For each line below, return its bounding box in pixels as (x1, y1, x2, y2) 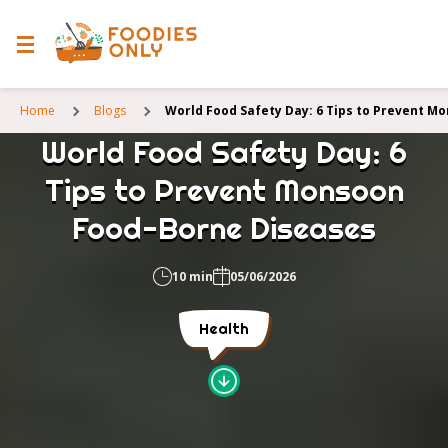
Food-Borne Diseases (72, 209, 376, 247)
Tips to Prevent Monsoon (44, 171, 404, 209)
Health (199, 319, 249, 338)
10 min (171, 268, 213, 285)
